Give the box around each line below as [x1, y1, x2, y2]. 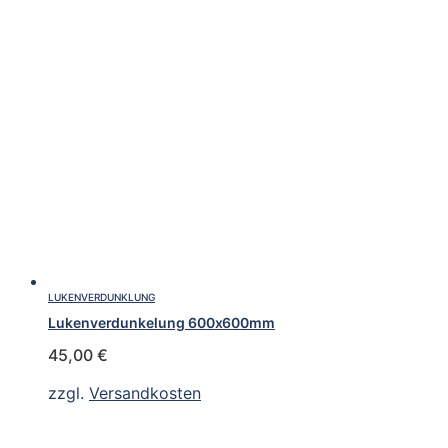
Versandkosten [89, 383, 201, 403]
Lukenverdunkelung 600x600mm [48, 314, 276, 332]
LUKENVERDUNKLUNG [48, 290, 155, 303]
